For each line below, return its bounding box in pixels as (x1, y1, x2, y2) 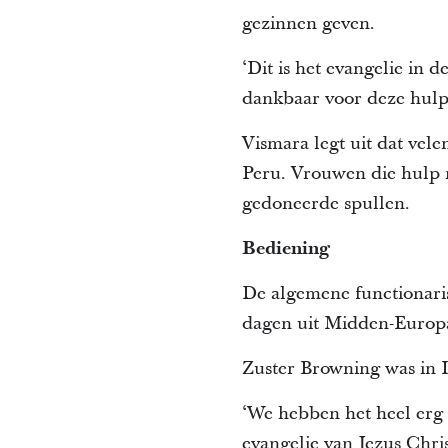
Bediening (241, 235, 330, 261)
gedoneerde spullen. (241, 190, 410, 216)
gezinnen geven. (241, 10, 375, 36)
